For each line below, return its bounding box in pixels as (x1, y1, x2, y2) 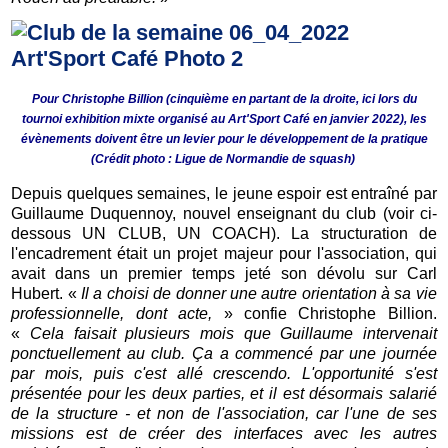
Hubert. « (11, 284, 81, 302)
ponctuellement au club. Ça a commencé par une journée (11, 344, 437, 362)
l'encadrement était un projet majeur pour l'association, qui (11, 244, 437, 262)
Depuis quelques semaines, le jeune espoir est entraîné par (11, 184, 437, 202)
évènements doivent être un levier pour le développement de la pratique (20, 131, 428, 146)
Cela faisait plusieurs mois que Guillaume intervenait (29, 324, 437, 342)
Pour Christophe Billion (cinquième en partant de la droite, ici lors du (31, 91, 417, 106)
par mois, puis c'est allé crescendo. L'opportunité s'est (11, 364, 437, 382)
